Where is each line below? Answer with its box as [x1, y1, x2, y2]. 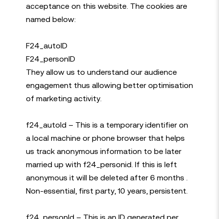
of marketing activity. [25, 94, 102, 103]
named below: [25, 15, 76, 23]
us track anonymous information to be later [25, 147, 181, 155]
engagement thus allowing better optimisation [25, 81, 193, 89]
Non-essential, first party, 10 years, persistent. [25, 186, 188, 195]
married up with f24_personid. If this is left [25, 160, 177, 169]
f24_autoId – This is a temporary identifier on [25, 120, 188, 129]
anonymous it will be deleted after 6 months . [25, 173, 188, 182]
